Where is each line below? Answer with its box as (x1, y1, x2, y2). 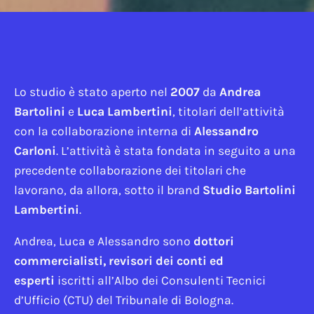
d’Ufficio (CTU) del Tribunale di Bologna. (14, 293, 233, 308)
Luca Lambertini (77, 104, 172, 118)
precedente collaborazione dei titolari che (14, 163, 246, 177)
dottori (193, 234, 234, 249)
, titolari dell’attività (172, 104, 285, 118)
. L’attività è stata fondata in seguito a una (56, 143, 296, 158)
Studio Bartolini (203, 182, 296, 197)
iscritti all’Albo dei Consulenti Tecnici (55, 273, 266, 288)
